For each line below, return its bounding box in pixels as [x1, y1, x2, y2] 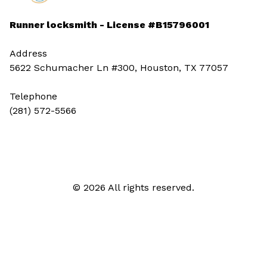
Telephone [10, 91, 57, 103]
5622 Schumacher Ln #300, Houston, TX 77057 [10, 62, 228, 74]
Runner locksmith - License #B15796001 [10, 19, 209, 31]
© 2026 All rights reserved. [73, 182, 194, 194]
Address [10, 48, 47, 60]
